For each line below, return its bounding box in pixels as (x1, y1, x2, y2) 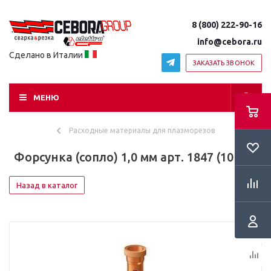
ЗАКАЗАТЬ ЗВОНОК (192, 59, 255, 67)
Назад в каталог (16, 181, 77, 189)
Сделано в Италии (9, 50, 85, 60)
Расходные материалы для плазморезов (68, 126, 215, 134)
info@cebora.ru (197, 37, 262, 47)
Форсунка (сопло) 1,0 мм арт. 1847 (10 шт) (13, 150, 258, 164)
